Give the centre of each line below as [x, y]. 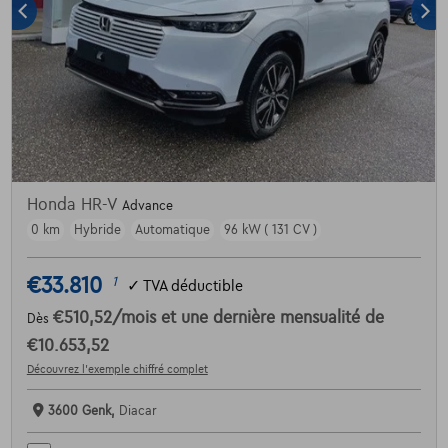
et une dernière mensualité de [272, 318]
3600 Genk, [83, 411]
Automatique [172, 230]
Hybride [97, 230]
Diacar [137, 411]
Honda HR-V [74, 205]
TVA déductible [192, 285]
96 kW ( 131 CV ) [270, 230]
